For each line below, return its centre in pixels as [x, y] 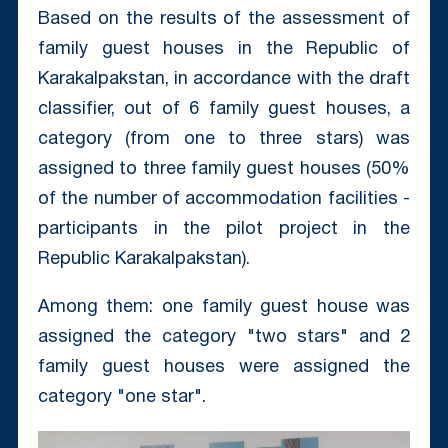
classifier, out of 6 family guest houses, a [224, 109]
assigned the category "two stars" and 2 [224, 337]
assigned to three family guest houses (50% [224, 169]
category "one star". [121, 397]
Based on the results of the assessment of [224, 19]
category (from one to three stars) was [224, 139]
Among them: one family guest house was [224, 307]
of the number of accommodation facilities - [224, 199]
